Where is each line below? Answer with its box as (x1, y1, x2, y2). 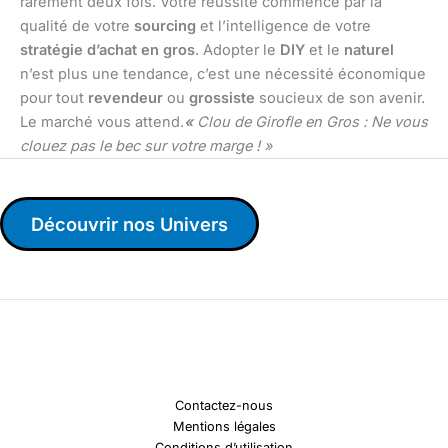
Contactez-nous (175, 398, 273, 414)
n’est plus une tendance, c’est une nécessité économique (20, 65, 426, 84)
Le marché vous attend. (20, 113, 184, 132)
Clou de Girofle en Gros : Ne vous (197, 113, 428, 132)
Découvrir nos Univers (31, 213, 228, 236)
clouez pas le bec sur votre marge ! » (20, 137, 272, 156)
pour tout (20, 89, 88, 108)
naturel (344, 41, 394, 60)
